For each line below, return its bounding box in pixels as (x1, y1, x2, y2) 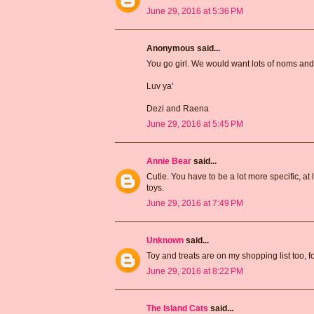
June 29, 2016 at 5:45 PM (146, 118, 243, 129)
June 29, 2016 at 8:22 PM (146, 266, 243, 276)
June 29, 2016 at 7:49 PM (146, 198, 243, 208)
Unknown (146, 235, 184, 245)
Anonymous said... (146, 43, 220, 53)
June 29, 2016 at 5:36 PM (146, 6, 243, 16)
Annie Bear (146, 156, 191, 166)
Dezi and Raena (146, 103, 209, 114)
